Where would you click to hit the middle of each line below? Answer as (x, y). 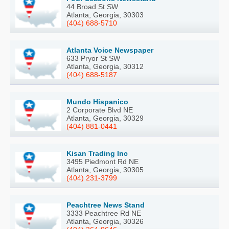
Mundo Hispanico (97, 102)
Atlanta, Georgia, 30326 (105, 222)
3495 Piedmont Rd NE (102, 162)
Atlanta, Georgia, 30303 (105, 15)
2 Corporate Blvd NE (100, 110)
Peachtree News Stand (106, 205)
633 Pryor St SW (93, 59)
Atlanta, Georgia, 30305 (105, 170)
